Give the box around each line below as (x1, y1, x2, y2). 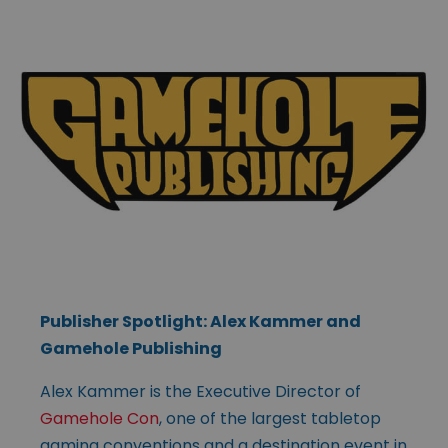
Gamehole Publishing (40, 336, 222, 360)
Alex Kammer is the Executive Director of (40, 379, 361, 403)
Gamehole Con (40, 406, 159, 430)
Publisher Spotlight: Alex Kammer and (40, 309, 361, 333)
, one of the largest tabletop (159, 406, 381, 430)
